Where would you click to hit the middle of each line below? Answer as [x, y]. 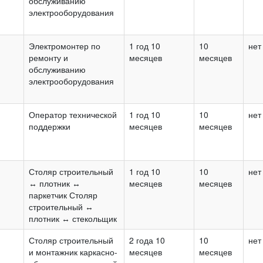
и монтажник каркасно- [73, 252]
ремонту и [48, 57]
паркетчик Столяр [63, 195]
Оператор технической [73, 114]
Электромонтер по [65, 45]
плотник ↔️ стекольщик [73, 218]
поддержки [50, 126]
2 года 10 [147, 240]
